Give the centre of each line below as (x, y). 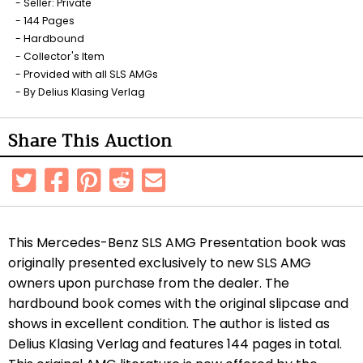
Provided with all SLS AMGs (91, 74)
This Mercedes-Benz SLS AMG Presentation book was (177, 243)
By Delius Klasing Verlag (84, 92)
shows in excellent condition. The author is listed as (169, 324)
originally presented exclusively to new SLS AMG (160, 263)
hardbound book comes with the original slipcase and (178, 303)
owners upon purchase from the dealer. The (149, 283)
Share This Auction (90, 141)
